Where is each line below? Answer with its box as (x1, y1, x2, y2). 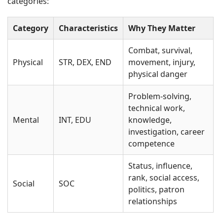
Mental (13, 114, 39, 125)
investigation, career (128, 126, 205, 137)
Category (13, 23, 48, 34)
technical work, (128, 103, 185, 113)
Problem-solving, (128, 91, 191, 102)
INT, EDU (59, 114, 91, 125)
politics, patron (128, 184, 184, 195)
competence (128, 138, 175, 149)
